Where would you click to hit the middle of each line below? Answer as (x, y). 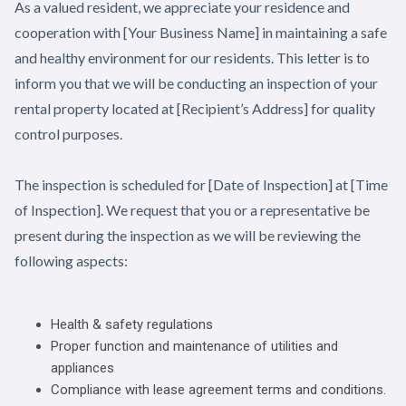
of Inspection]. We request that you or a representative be (192, 209)
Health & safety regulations (132, 324)
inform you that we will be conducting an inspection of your (196, 82)
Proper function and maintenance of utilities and (194, 346)
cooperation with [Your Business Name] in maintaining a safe (201, 32)
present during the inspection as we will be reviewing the (188, 235)
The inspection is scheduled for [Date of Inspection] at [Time (201, 184)
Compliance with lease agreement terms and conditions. (218, 389)
